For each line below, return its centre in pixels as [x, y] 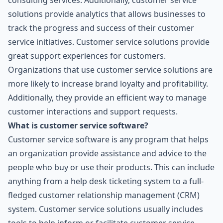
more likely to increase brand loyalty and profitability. [108, 84]
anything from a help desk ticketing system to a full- [106, 181]
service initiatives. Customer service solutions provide [109, 42]
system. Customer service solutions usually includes [106, 209]
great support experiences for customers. [87, 56]
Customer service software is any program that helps [108, 139]
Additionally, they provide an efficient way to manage [107, 98]
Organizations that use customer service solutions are [110, 70]
